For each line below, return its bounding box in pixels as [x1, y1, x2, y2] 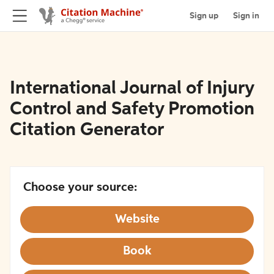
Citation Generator [10, 121, 164, 139]
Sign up [190, 11, 218, 20]
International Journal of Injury [10, 80, 254, 98]
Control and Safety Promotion [10, 100, 254, 119]
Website [114, 213, 160, 226]
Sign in [233, 11, 259, 20]
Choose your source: [23, 182, 137, 194]
